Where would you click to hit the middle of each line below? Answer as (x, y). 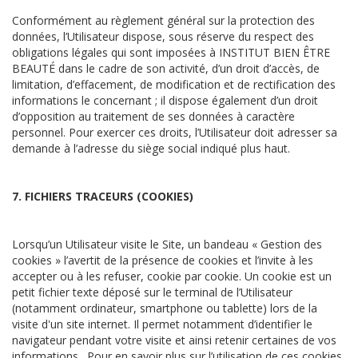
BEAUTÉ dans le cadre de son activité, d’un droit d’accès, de (166, 68)
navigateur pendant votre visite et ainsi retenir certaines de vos (174, 340)
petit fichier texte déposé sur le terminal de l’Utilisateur (152, 292)
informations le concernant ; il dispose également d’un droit (165, 100)
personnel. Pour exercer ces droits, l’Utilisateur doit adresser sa (175, 132)
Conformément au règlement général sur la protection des (163, 20)
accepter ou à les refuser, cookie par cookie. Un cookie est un (172, 276)
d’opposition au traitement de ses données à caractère (153, 116)
